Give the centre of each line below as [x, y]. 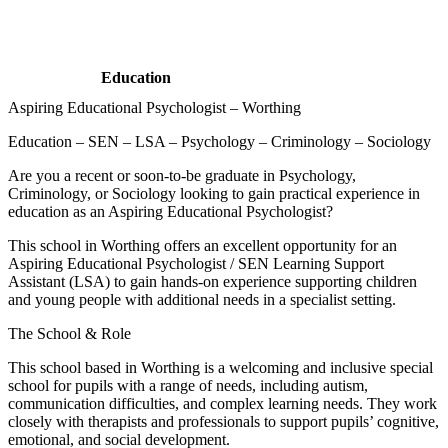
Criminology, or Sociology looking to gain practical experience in [214, 193]
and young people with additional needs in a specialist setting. [202, 299]
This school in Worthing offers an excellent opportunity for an [202, 245]
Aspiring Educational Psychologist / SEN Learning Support [196, 263]
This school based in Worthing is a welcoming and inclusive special [220, 367]
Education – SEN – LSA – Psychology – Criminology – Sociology [219, 141]
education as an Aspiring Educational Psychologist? [170, 211]
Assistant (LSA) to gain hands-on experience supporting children [212, 281]
